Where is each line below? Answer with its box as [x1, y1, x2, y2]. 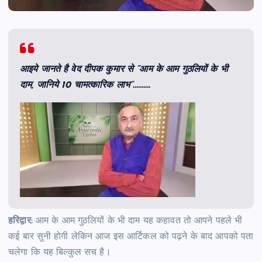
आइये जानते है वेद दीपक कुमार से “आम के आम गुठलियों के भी [20, 65, 228, 75]
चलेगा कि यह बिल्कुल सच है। [8, 248, 111, 258]
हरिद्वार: [8, 216, 33, 226]
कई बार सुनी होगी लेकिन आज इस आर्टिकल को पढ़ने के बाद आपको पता [8, 232, 254, 242]
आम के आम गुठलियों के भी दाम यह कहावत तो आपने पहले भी [32, 216, 243, 226]
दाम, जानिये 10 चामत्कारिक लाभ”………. [20, 81, 151, 91]
